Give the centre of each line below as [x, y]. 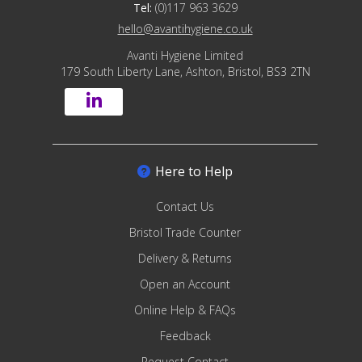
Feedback [185, 336]
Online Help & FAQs [185, 310]
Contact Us [185, 207]
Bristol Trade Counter [185, 233]
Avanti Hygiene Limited [185, 56]
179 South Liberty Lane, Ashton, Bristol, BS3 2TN [185, 72]
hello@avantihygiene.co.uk [185, 29]
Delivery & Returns [185, 259]
